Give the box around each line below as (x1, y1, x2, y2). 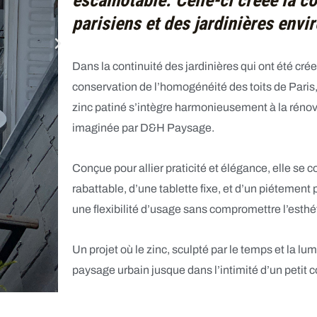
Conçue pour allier (71, 162, 166, 174)
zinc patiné (71, 101, 127, 113)
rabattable (71, 183, 124, 195)
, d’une (123, 183, 159, 195)
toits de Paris (249, 81, 315, 93)
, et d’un (217, 183, 259, 195)
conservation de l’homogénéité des (71, 81, 250, 93)
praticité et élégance (165, 162, 267, 174)
